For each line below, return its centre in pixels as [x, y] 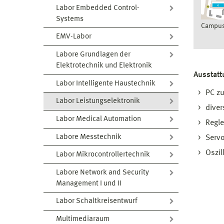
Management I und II [89, 183]
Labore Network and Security [102, 172]
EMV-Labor [74, 37]
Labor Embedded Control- [98, 8]
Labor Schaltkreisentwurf [97, 201]
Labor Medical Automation [98, 119]
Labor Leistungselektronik [98, 101]
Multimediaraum [83, 219]
